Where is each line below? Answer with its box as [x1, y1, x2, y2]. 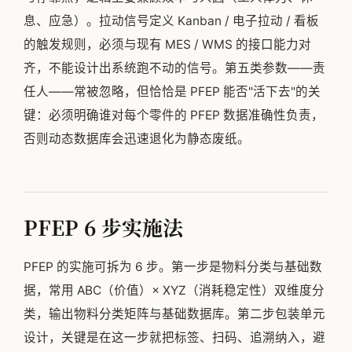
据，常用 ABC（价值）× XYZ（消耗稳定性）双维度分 [24, 283, 324, 299]
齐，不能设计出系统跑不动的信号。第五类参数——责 [24, 60, 325, 76]
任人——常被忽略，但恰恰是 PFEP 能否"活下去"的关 [24, 84, 321, 100]
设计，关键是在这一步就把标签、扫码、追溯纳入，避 [24, 330, 325, 346]
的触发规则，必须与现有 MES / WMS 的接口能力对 [24, 37, 311, 53]
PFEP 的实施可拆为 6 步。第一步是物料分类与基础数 [24, 259, 322, 275]
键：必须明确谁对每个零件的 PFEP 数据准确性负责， [24, 108, 324, 123]
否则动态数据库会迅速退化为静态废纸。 [24, 131, 250, 147]
